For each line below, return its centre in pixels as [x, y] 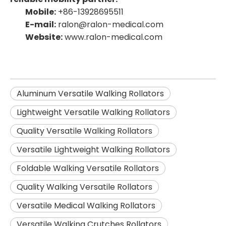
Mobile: [41, 12]
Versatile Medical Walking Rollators [86, 206]
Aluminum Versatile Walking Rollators [90, 94]
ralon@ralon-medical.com [111, 25]
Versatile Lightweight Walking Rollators [93, 150]
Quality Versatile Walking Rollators [84, 131]
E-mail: [41, 25]
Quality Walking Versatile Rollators [84, 187]
